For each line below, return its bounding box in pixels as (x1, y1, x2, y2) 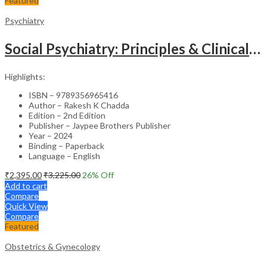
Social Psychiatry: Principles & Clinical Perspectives (249, 39, 260, 57)
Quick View (5, 200, 48, 211)
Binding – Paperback (29, 140, 104, 151)
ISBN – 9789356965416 (29, 89, 118, 100)
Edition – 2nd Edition (29, 110, 105, 120)
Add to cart (5, 180, 47, 191)
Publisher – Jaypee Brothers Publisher (29, 120, 170, 131)
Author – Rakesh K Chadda (29, 100, 129, 110)
